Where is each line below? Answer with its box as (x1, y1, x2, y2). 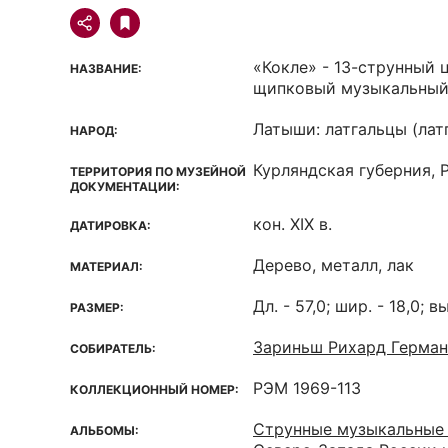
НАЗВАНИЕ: (70, 61, 142, 76)
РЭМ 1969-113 (253, 378, 361, 398)
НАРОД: (70, 123, 118, 138)
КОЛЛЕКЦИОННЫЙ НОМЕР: (70, 382, 239, 397)
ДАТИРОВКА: (70, 218, 151, 233)
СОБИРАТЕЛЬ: (70, 341, 156, 356)
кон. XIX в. (253, 214, 332, 234)
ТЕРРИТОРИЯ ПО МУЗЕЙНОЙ (70, 164, 246, 179)
